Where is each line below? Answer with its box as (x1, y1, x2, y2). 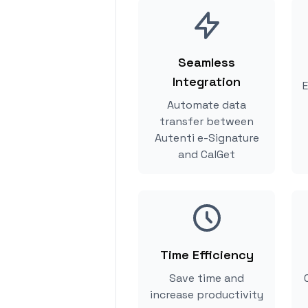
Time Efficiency (159, 247, 254, 263)
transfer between (159, 114, 254, 129)
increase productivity (150, 287, 263, 302)
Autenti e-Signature (154, 131, 259, 145)
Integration (173, 74, 241, 89)
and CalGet (178, 147, 235, 162)
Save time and (169, 271, 244, 285)
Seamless (178, 54, 235, 70)
